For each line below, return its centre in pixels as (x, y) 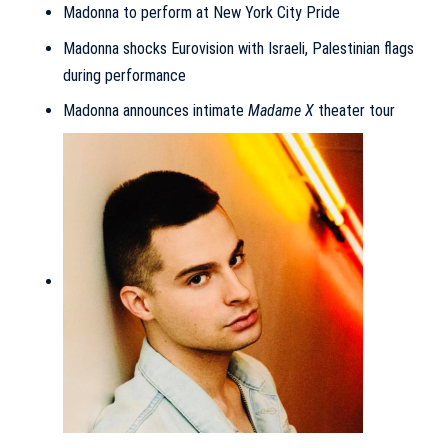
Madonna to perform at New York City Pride (201, 12)
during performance (124, 75)
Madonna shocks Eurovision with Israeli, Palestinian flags (238, 48)
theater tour (354, 110)
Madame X (280, 110)
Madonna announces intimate (155, 110)
